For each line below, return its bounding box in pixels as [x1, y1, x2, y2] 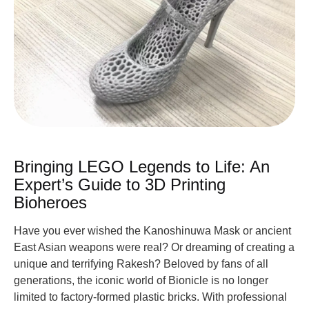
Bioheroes [14, 193, 87, 212]
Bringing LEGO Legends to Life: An [14, 157, 270, 176]
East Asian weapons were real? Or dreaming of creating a [14, 241, 295, 253]
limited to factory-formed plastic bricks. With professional [14, 291, 287, 303]
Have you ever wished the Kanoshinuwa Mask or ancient [14, 225, 291, 237]
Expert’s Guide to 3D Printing [14, 175, 226, 194]
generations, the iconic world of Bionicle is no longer [14, 275, 268, 286]
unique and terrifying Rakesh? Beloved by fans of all [14, 258, 268, 270]
